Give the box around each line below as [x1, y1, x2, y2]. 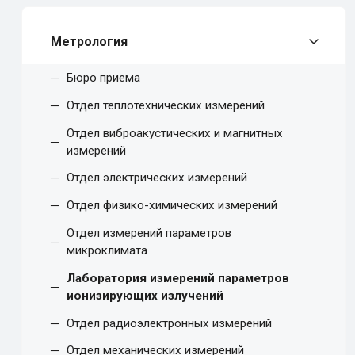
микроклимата [67, 243, 147, 258]
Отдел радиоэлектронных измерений [67, 315, 272, 330]
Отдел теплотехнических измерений [67, 97, 265, 113]
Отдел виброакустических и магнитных [67, 125, 283, 140]
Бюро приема [67, 71, 140, 86]
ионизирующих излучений [67, 288, 223, 303]
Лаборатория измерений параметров [67, 270, 289, 285]
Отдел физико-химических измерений [67, 198, 277, 213]
